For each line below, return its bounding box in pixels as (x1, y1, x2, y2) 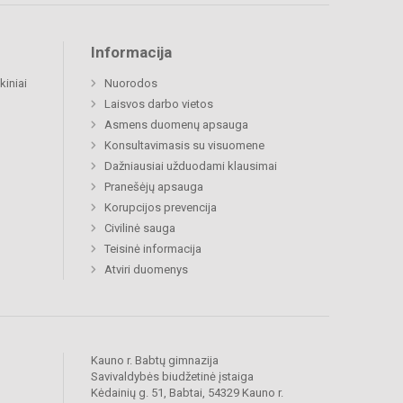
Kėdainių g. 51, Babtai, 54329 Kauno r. (91, 385, 283, 399)
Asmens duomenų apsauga (104, 117, 248, 131)
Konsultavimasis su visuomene (104, 138, 264, 152)
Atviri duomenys (104, 262, 188, 276)
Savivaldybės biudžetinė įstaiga (91, 369, 254, 383)
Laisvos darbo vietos (104, 96, 213, 111)
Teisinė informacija (104, 241, 201, 255)
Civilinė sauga (104, 220, 175, 235)
